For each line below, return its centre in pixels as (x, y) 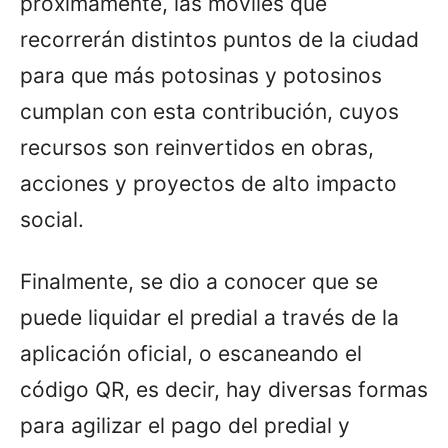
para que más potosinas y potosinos (201, 75)
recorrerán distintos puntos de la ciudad (219, 39)
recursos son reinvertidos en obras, (197, 147)
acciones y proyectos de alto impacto (208, 183)
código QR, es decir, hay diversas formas (224, 389)
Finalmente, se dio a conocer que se (199, 281)
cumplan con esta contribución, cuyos (209, 111)
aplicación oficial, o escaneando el (191, 353)
